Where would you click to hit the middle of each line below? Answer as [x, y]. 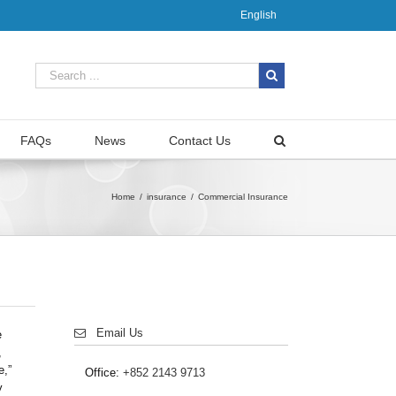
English [259, 15]
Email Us [114, 333]
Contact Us [200, 141]
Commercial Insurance [243, 197]
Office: [97, 373]
